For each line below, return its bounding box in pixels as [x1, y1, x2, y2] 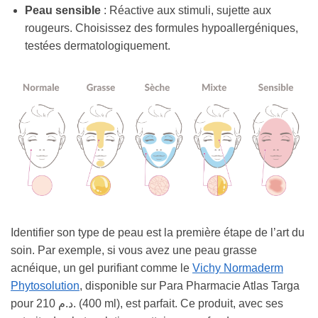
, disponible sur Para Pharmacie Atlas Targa [79, 279, 300, 292]
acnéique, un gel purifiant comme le [11, 261, 192, 274]
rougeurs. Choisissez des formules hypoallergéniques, [25, 22, 298, 35]
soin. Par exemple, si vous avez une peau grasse [11, 243, 257, 256]
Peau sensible [25, 4, 101, 17]
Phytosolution [11, 279, 79, 292]
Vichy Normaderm [192, 261, 283, 274]
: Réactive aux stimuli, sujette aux [101, 4, 271, 17]
